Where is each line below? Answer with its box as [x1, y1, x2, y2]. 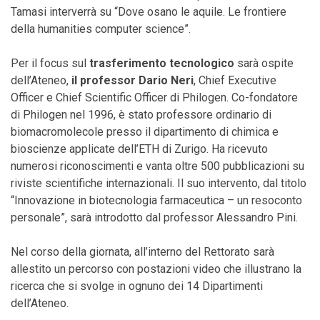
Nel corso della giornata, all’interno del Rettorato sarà [11, 245, 274, 259]
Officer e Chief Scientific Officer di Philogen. [11, 91, 229, 104]
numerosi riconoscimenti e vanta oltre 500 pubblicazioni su [11, 159, 304, 173]
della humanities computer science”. [11, 22, 191, 36]
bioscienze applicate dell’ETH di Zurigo [11, 142, 206, 156]
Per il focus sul [11, 56, 86, 70]
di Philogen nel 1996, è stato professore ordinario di [11, 108, 271, 121]
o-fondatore [239, 91, 298, 104]
